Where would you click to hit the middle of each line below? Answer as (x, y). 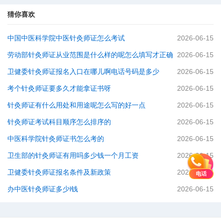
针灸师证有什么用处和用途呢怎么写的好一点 (76, 105)
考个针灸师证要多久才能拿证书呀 (59, 88)
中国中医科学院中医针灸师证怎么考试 (66, 38)
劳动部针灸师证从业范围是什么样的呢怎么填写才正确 (90, 55)
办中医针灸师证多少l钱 (43, 189)
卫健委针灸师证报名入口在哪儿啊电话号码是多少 (83, 72)
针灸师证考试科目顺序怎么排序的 (59, 122)
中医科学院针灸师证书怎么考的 (56, 139)
